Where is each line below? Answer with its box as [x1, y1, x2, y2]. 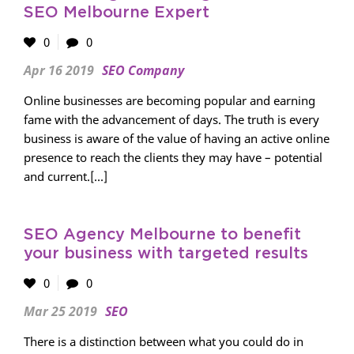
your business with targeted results [24, 246, 308, 262]
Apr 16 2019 [24, 62, 94, 79]
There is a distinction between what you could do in [24, 333, 303, 349]
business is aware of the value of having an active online [24, 130, 330, 146]
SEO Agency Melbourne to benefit [24, 227, 301, 243]
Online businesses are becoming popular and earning [24, 92, 315, 108]
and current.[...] [24, 168, 107, 184]
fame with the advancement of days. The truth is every [24, 111, 319, 127]
